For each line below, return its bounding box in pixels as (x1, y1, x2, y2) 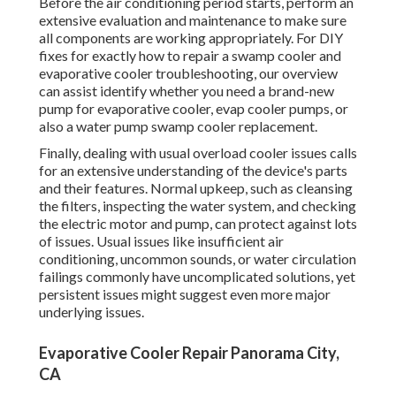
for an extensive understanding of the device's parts (39, 162, 347, 179)
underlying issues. (39, 303, 144, 321)
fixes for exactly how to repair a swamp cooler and (39, 47, 341, 65)
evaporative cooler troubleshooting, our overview (39, 65, 338, 82)
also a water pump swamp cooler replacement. (39, 118, 317, 135)
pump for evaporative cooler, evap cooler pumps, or (39, 100, 348, 118)
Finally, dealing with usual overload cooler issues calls (39, 144, 357, 162)
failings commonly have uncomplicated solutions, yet (39, 268, 355, 286)
